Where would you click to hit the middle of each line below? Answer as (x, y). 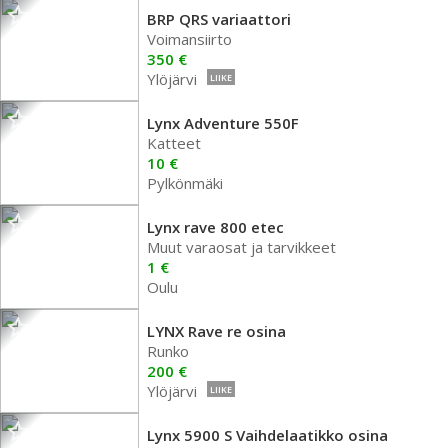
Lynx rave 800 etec (215, 227)
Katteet (174, 143)
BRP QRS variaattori (219, 19)
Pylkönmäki (185, 183)
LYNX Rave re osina (216, 331)
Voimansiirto (189, 39)
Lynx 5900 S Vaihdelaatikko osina (267, 435)
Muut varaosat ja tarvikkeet (241, 247)
